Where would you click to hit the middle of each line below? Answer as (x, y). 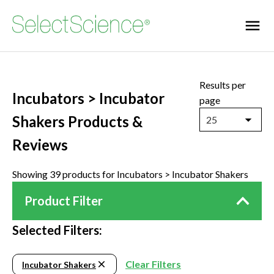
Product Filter (64, 201)
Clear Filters (153, 264)
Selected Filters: (57, 230)
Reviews (40, 145)
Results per (223, 85)
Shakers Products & (77, 122)
